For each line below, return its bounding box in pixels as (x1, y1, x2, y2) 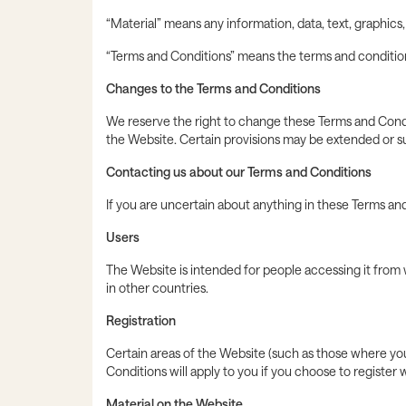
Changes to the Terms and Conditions (106, 81, 321, 97)
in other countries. (106, 280, 208, 296)
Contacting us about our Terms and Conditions (106, 164, 372, 180)
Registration (106, 313, 176, 329)
